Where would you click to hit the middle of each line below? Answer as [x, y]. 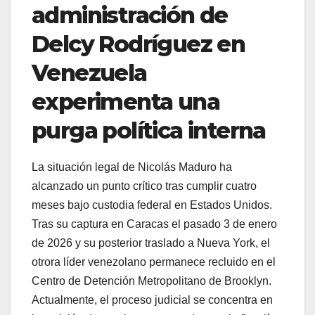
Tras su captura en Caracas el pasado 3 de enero [154, 224]
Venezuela [89, 72]
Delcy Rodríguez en [139, 44]
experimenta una [126, 101]
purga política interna [149, 130]
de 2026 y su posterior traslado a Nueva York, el [151, 243]
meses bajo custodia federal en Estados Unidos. [152, 205]
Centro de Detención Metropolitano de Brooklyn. [152, 281]
